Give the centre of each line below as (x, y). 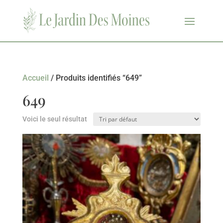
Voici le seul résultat (55, 119)
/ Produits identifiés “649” (95, 78)
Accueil (35, 78)
